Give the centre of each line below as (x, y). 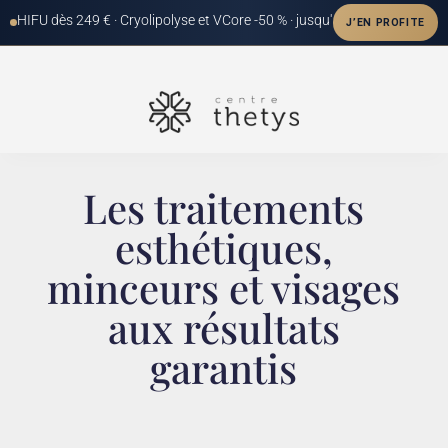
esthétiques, (223, 248)
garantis (224, 368)
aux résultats (223, 328)
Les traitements (224, 208)
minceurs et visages (224, 288)
